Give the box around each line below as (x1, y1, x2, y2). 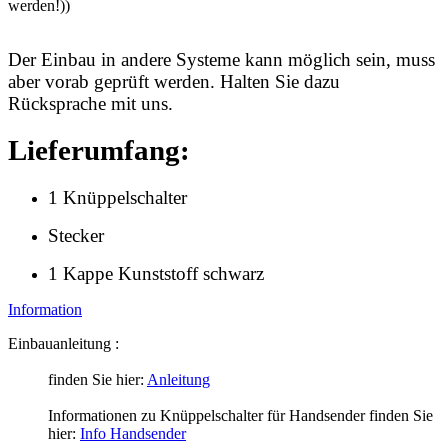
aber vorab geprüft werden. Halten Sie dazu (8, 70, 340, 92)
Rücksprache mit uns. (8, 92, 173, 114)
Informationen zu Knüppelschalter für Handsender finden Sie (48, 407, 433, 425)
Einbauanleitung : (8, 335, 123, 353)
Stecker (48, 225, 104, 247)
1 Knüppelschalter (48, 187, 187, 209)
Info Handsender (80, 425, 186, 443)
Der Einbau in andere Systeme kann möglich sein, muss (8, 48, 435, 70)
